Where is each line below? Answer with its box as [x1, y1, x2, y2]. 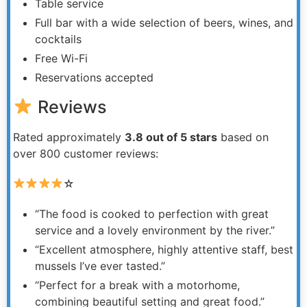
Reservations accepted [35, 70, 153, 84]
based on [217, 130, 269, 144]
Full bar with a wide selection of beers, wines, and [35, 15, 293, 29]
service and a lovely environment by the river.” [35, 223, 275, 237]
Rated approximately [13, 130, 125, 144]
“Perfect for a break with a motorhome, [35, 278, 240, 292]
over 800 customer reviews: [13, 146, 158, 160]
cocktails [35, 32, 82, 46]
